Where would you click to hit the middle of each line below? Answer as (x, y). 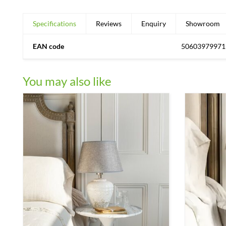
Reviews (109, 23)
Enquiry (154, 23)
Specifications (54, 23)
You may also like (67, 81)
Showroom (203, 23)
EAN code (48, 46)
